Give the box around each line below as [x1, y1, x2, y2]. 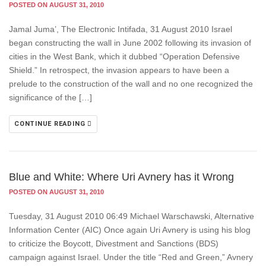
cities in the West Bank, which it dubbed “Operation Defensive [9, 52, 240, 61]
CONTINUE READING [14, 120, 88, 128]
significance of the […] [9, 93, 92, 102]
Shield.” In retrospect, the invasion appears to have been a [9, 65, 229, 75]
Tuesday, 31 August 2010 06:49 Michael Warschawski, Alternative [9, 211, 254, 221]
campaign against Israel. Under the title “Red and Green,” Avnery [9, 252, 253, 262]
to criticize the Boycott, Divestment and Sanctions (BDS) [9, 239, 218, 248]
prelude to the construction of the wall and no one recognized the [9, 79, 253, 88]
